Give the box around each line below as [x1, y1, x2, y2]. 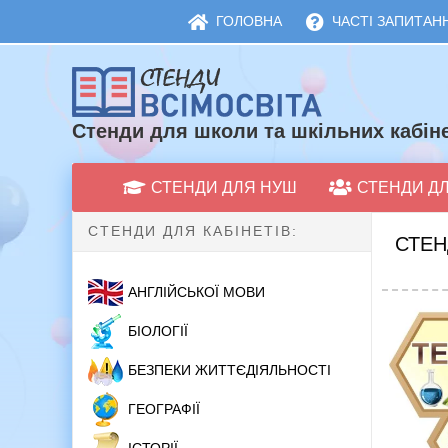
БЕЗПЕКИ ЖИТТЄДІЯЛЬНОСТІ [128, 362, 331, 379]
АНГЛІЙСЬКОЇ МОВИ [128, 284, 265, 301]
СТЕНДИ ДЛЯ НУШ [151, 179, 297, 197]
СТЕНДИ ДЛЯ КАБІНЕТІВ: [88, 223, 298, 240]
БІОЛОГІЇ [128, 323, 188, 340]
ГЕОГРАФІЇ [128, 401, 200, 418]
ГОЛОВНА [215, 13, 282, 29]
